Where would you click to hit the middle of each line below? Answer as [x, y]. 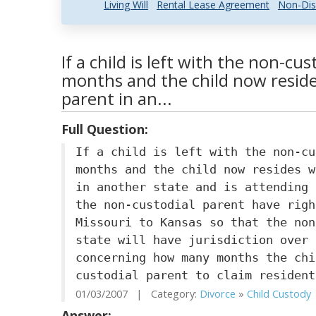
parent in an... [117, 98]
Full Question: [105, 129]
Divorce [218, 294]
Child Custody [279, 294]
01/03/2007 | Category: [138, 294]
